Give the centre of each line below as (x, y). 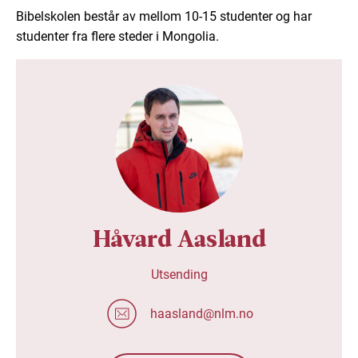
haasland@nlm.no (201, 313)
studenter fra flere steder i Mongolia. (117, 37)
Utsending (179, 275)
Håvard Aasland (179, 239)
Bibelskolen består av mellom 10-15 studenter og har (164, 17)
